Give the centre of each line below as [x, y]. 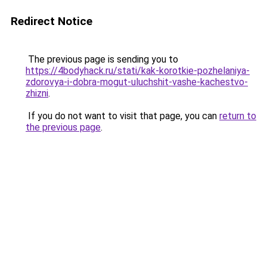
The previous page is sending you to [102, 59]
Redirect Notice [52, 21]
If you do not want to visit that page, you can [122, 116]
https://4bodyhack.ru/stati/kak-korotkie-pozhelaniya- [138, 71]
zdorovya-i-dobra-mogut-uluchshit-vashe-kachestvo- [137, 82]
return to [238, 116]
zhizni [37, 93]
